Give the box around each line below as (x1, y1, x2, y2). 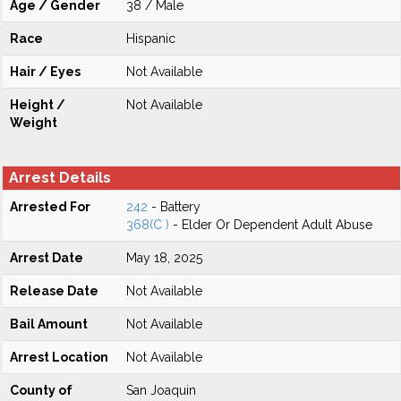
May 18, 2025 (126, 251, 202, 265)
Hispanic (126, 31, 175, 46)
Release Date (10, 284, 98, 298)
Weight (10, 115, 57, 130)
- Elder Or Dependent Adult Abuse (169, 218, 372, 232)
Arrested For (10, 200, 90, 214)
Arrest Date (10, 251, 83, 265)
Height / (10, 98, 65, 112)
